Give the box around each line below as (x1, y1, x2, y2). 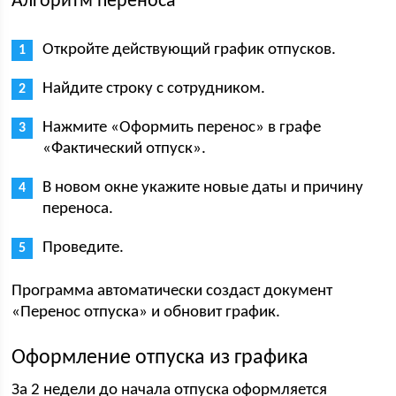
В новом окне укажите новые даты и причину (42, 179, 364, 196)
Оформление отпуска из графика (11, 347, 309, 369)
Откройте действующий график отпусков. (42, 42, 337, 58)
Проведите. (42, 240, 125, 256)
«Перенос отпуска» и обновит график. (11, 304, 281, 321)
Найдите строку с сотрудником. (42, 80, 266, 97)
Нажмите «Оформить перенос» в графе (42, 119, 322, 136)
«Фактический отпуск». (42, 141, 207, 157)
